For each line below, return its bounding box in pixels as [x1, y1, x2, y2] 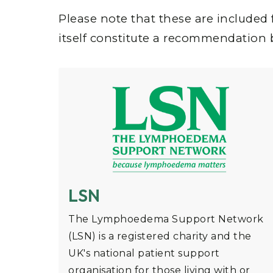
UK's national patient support [68, 247, 220, 260]
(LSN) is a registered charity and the [68, 230, 252, 243]
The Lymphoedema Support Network [68, 213, 264, 225]
